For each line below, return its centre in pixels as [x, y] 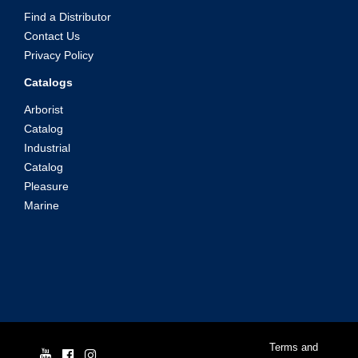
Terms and [294, 347]
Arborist [44, 109]
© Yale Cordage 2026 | [211, 347]
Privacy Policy [59, 55]
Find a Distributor [68, 17]
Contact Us [52, 36]
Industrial [47, 148]
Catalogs [48, 82]
